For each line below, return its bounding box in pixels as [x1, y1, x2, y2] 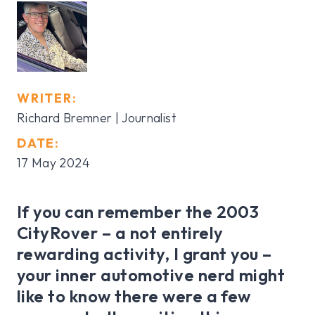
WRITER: [17, 90, 77, 107]
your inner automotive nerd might [17, 264, 285, 286]
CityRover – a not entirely [17, 222, 224, 244]
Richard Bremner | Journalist [17, 110, 176, 127]
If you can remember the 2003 [17, 201, 259, 223]
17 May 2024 [17, 155, 90, 172]
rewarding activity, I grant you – [17, 243, 272, 265]
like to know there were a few [17, 285, 251, 307]
